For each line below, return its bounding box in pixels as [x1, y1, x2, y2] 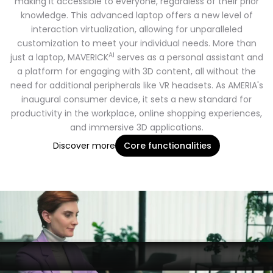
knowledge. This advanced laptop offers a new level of [20, 9, 253, 21]
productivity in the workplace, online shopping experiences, [11, 107, 262, 119]
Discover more [53, 140, 115, 152]
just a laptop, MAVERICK [10, 51, 108, 63]
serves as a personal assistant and [114, 51, 263, 63]
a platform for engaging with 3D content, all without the [17, 65, 256, 77]
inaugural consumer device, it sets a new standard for [21, 93, 252, 105]
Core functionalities [124, 140, 211, 152]
